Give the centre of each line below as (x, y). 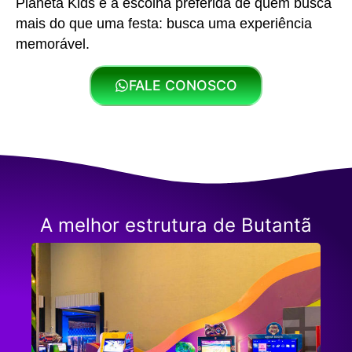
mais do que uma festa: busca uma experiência (164, 23)
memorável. (53, 44)
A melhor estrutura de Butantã (176, 225)
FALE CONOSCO (183, 86)
